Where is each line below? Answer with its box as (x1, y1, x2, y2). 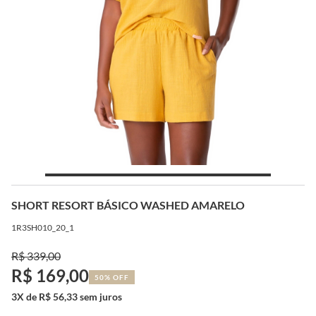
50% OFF (95, 272, 129, 281)
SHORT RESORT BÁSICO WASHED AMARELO (11, 197, 245, 212)
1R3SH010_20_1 (11, 221, 74, 233)
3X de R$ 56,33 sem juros (11, 290, 122, 303)
